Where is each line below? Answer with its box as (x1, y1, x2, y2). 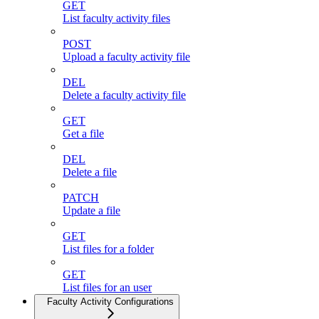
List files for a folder (63, 243, 154, 256)
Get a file (63, 127, 104, 140)
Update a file (63, 204, 120, 217)
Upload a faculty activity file (63, 51, 190, 63)
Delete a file (63, 166, 117, 179)
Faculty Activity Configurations (47, 296, 174, 308)
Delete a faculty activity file (63, 89, 186, 102)
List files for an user (63, 281, 152, 294)
